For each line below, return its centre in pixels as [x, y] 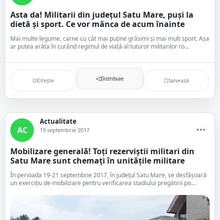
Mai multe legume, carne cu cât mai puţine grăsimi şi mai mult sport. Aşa [110, 39]
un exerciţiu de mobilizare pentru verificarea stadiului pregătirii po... [103, 183]
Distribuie [112, 78]
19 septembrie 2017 [65, 130]
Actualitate [58, 121]
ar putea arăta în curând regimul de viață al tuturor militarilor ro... [100, 46]
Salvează [179, 80]
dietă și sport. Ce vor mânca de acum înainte [97, 24]
